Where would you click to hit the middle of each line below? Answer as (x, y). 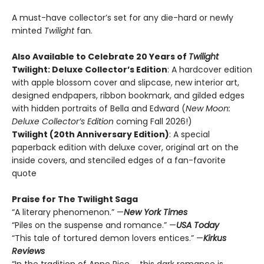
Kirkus (215, 238)
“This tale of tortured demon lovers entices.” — (108, 238)
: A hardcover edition (210, 70)
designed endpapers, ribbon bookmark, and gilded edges (128, 95)
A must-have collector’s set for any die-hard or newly (123, 18)
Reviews (28, 251)
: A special (189, 134)
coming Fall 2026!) (153, 121)
